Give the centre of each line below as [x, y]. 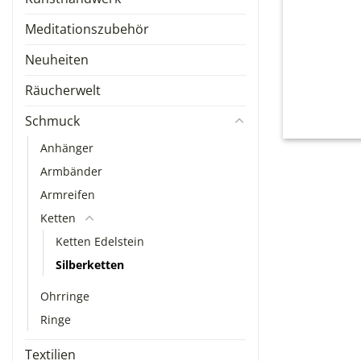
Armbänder [71, 171]
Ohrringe [65, 296]
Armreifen [68, 195]
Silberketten [90, 265]
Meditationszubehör [87, 29]
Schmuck [52, 121]
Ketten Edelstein [100, 241]
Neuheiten [57, 60]
